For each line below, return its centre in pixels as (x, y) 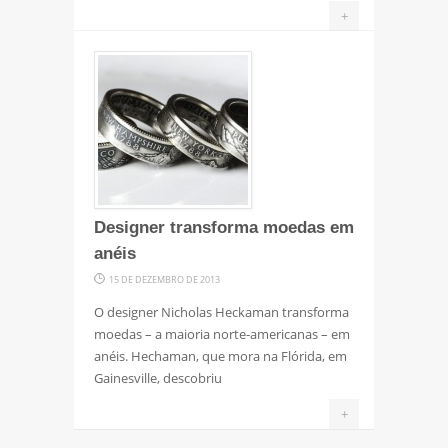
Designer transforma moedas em (224, 227)
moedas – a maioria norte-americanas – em (222, 333)
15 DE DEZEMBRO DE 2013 (164, 279)
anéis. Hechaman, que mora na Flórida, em (220, 355)
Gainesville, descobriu (158, 377)
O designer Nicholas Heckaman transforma (221, 311)
